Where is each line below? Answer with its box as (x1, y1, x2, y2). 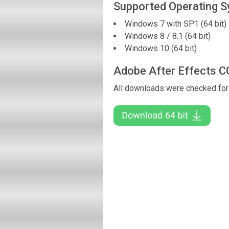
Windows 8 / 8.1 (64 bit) (125, 31, 211, 41)
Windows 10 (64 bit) (125, 43, 197, 54)
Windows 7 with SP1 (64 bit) (125, 19, 226, 29)
